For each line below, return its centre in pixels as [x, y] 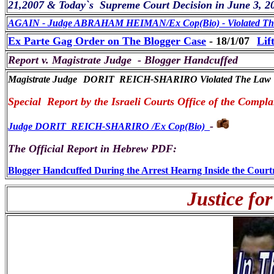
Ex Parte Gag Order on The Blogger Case [107, 41]
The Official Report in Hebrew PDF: [92, 149]
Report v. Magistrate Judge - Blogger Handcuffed [123, 60]
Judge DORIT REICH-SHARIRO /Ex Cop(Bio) [109, 126]
